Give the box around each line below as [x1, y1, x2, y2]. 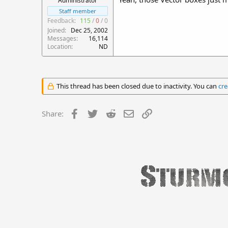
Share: [42, 108, 64, 119]
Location [47, 42, 71, 51]
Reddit [117, 107, 139, 118]
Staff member [59, 7, 96, 15]
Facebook [80, 107, 115, 118]
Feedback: [47, 16, 76, 25]
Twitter [99, 107, 124, 118]
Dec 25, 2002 [71, 26, 108, 35]
